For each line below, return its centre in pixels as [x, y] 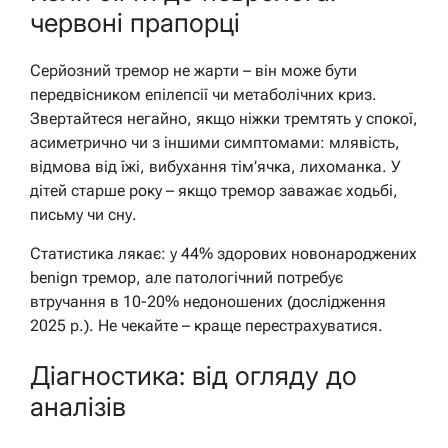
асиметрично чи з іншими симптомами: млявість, [215, 143]
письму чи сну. [83, 215]
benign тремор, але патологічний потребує [186, 278]
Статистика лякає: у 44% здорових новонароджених [223, 254]
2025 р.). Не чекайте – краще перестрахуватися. [206, 326]
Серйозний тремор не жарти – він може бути [193, 71]
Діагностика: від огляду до [193, 375]
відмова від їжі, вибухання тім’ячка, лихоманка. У [215, 167]
